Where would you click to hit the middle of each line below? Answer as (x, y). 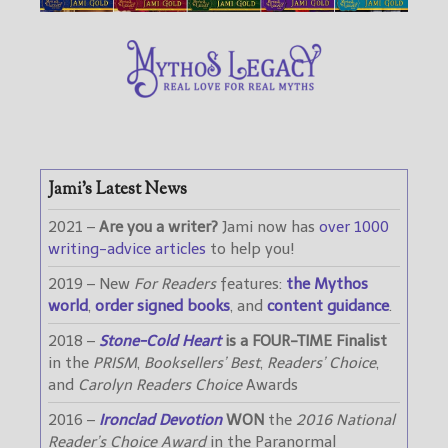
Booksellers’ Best (202, 362)
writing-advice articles (127, 248)
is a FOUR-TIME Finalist (304, 340)
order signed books (162, 305)
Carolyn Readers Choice (160, 384)
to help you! (250, 248)
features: (251, 283)
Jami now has (268, 226)
